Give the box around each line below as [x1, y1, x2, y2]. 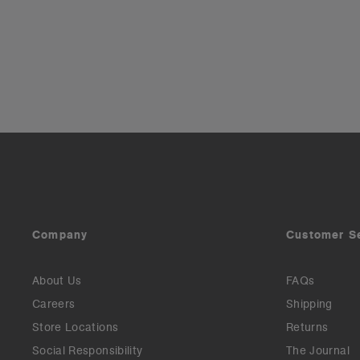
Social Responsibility [32, 343, 143, 358]
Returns [286, 320, 329, 335]
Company [32, 227, 88, 243]
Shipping [286, 297, 333, 312]
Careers [32, 297, 76, 312]
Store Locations [32, 320, 119, 335]
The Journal [286, 343, 350, 358]
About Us [32, 273, 82, 288]
